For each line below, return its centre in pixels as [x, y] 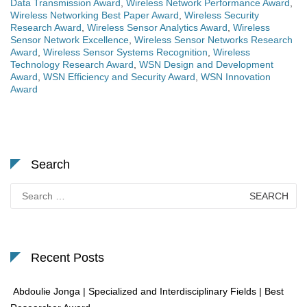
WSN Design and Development [206, 65]
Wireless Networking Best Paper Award [95, 15]
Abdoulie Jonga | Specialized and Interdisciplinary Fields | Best [147, 292]
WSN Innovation [236, 77]
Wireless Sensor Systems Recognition [125, 52]
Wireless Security [222, 15]
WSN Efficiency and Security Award [119, 77]
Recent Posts [67, 258]
